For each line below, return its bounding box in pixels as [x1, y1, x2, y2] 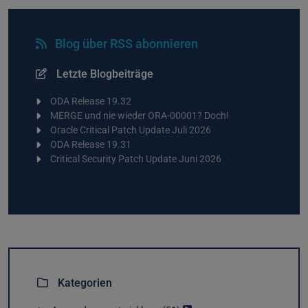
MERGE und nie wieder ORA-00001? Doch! [49, 109, 229, 122]
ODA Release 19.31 [49, 138, 131, 151]
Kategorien [55, 276, 112, 289]
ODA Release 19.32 [49, 95, 131, 107]
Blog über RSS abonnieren [55, 36, 198, 51]
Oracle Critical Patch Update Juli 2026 [49, 124, 211, 136]
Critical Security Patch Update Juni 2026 [49, 153, 221, 165]
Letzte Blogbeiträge [54, 67, 153, 80]
